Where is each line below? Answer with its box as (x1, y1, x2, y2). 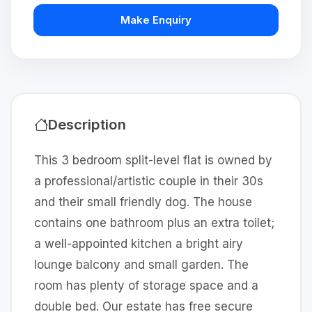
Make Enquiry (120, 13, 192, 26)
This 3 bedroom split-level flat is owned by (34, 153, 272, 167)
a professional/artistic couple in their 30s (34, 174, 263, 188)
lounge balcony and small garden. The (34, 258, 249, 272)
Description (48, 116, 126, 133)
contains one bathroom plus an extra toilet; (34, 216, 274, 230)
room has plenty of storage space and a (34, 279, 258, 292)
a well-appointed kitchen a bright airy (34, 237, 243, 251)
